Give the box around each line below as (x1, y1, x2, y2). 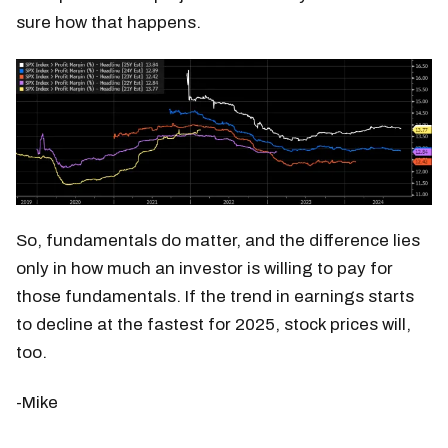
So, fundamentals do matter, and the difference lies (16, 230, 420, 250)
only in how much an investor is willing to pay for (16, 258, 393, 278)
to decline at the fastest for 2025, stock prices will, (16, 314, 411, 334)
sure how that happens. (16, 13, 201, 33)
